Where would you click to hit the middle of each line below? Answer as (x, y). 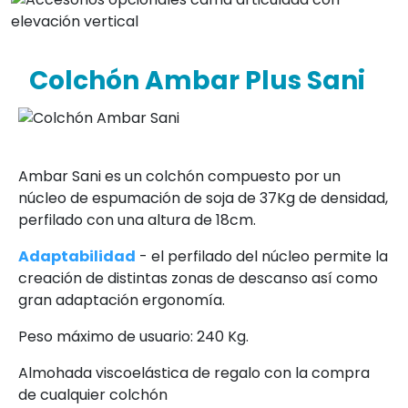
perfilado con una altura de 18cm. (137, 219)
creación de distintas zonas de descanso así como (198, 278)
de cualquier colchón (93, 394)
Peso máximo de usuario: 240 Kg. (133, 336)
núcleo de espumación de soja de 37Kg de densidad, (203, 198)
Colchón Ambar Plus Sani (192, 81)
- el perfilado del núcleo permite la (262, 256)
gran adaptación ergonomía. (122, 300)
